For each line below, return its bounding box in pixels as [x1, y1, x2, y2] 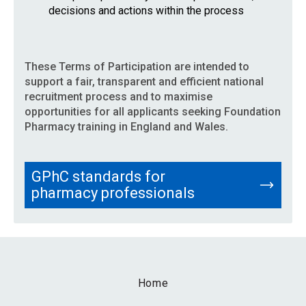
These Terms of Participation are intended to [25, 60, 249, 73]
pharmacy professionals [31, 184, 195, 201]
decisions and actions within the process [48, 4, 244, 17]
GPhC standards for [31, 168, 165, 185]
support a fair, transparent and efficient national [25, 75, 264, 88]
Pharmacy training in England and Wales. [25, 120, 228, 133]
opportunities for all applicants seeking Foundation [25, 105, 281, 118]
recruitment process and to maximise [25, 90, 212, 103]
